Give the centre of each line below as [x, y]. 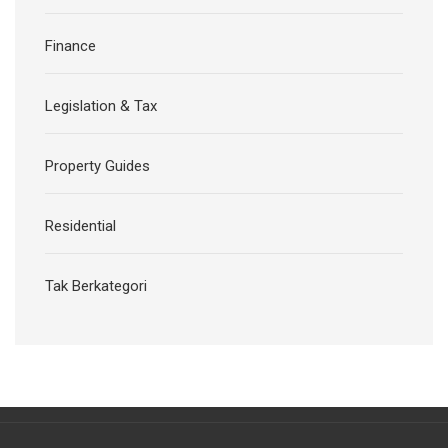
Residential [80, 225]
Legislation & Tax [101, 105]
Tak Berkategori [96, 285]
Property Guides [97, 165]
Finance [70, 45]
